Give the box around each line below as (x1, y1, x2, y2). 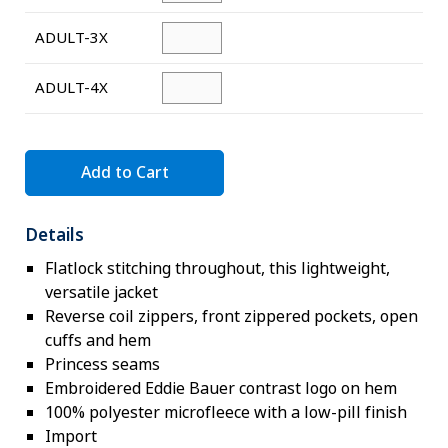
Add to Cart (80, 161, 169, 184)
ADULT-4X (35, 77, 109, 100)
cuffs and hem (45, 328, 152, 352)
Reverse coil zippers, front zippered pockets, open (45, 304, 419, 328)
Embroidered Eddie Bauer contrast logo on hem (45, 376, 398, 400)
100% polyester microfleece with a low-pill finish (45, 400, 408, 424)
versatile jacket (45, 280, 159, 304)
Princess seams (45, 352, 161, 376)
